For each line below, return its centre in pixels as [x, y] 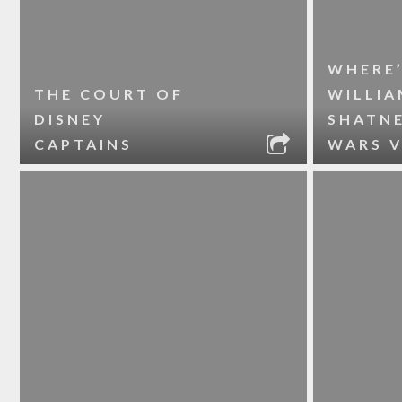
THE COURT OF [109, 94]
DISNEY [70, 119]
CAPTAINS [84, 144]
